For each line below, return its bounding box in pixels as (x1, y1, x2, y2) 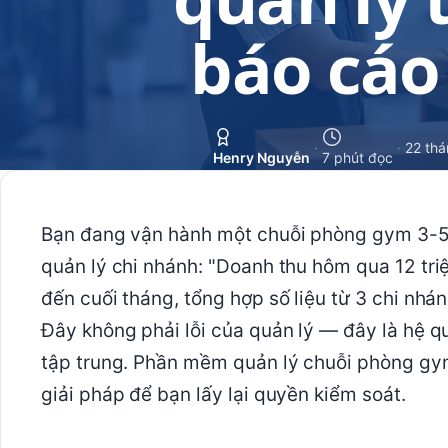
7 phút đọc (321, 149, 393, 166)
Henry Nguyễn (212, 149, 310, 166)
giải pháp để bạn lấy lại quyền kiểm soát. (41, 383, 406, 406)
